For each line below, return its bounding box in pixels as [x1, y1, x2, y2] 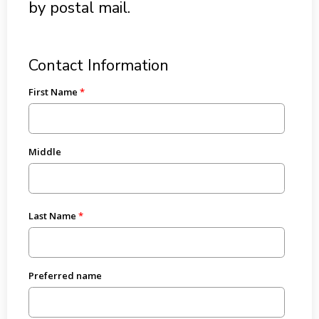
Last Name [28, 209, 76, 222]
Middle [28, 145, 61, 159]
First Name [28, 85, 78, 98]
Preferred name [28, 268, 102, 282]
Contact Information [28, 55, 169, 76]
